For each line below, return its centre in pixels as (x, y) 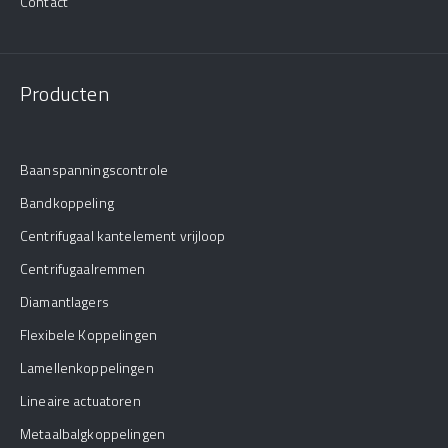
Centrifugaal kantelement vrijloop (123, 235)
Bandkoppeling (67, 202)
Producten (64, 93)
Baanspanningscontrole (94, 169)
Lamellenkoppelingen (87, 367)
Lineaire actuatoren (80, 400)
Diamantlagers (64, 301)
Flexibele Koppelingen (88, 334)
